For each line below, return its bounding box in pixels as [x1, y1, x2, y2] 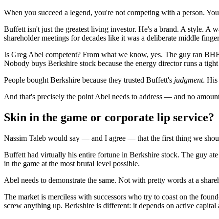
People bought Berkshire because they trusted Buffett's [4, 76, 174, 85]
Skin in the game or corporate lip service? [4, 111, 214, 124]
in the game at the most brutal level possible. [4, 159, 140, 168]
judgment [174, 76, 203, 85]
